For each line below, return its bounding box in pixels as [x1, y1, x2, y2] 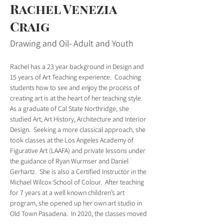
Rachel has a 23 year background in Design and [10, 61, 145, 71]
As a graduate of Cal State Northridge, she [10, 103, 130, 113]
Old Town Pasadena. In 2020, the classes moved [10, 208, 148, 218]
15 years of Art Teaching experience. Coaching [10, 72, 142, 81]
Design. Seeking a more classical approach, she [10, 124, 147, 134]
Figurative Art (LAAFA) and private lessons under [10, 145, 147, 155]
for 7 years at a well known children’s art [10, 187, 126, 197]
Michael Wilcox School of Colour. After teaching [10, 177, 145, 186]
